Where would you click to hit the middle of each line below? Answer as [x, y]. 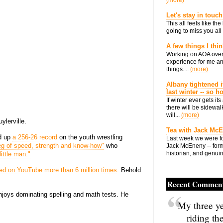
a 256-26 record [35, 137]
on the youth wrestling [90, 137]
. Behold [129, 170]
